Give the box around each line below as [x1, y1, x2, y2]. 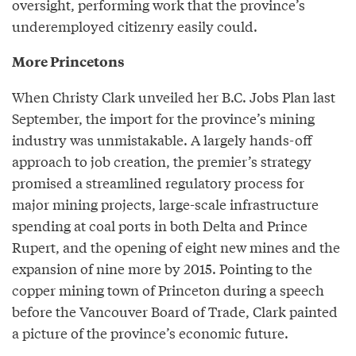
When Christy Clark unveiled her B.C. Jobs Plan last [12, 86, 335, 106]
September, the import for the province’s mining [12, 107, 315, 128]
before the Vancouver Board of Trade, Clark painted [12, 300, 338, 321]
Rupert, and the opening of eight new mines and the [12, 236, 340, 257]
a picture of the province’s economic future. [12, 322, 288, 342]
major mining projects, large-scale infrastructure [12, 193, 319, 214]
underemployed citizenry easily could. [12, 15, 257, 36]
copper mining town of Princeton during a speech [12, 279, 324, 300]
